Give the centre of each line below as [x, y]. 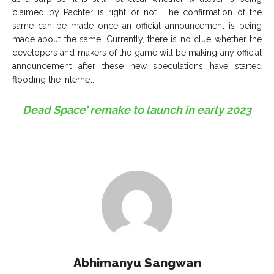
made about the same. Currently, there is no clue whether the [137, 39]
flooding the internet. [54, 80]
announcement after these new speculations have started [137, 66]
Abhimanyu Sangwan [137, 263]
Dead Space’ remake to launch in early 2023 [137, 110]
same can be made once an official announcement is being [137, 26]
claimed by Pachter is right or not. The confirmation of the [137, 13]
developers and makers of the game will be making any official [137, 53]
